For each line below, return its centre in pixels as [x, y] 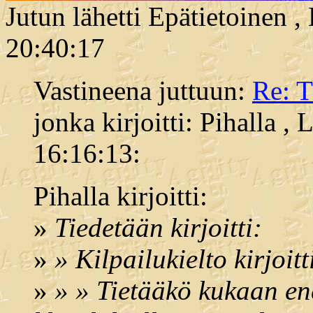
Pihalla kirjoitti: [121, 196]
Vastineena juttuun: [143, 91]
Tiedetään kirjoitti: [158, 228]
